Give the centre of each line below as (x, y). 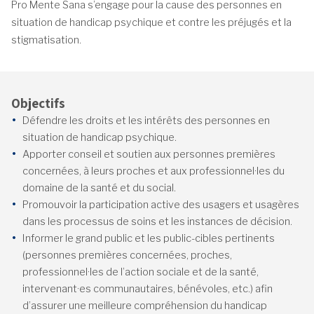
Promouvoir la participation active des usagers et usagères (161, 205)
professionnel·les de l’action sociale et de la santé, (141, 272)
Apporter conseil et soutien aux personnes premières (149, 155)
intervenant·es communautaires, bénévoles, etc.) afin (148, 289)
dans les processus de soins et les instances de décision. (157, 222)
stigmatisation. (46, 40)
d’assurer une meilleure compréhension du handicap (145, 306)
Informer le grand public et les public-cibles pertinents (149, 239)
